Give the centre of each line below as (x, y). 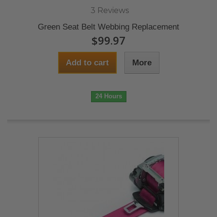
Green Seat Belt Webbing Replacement (108, 27)
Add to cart (87, 63)
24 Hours (108, 96)
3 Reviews (110, 10)
